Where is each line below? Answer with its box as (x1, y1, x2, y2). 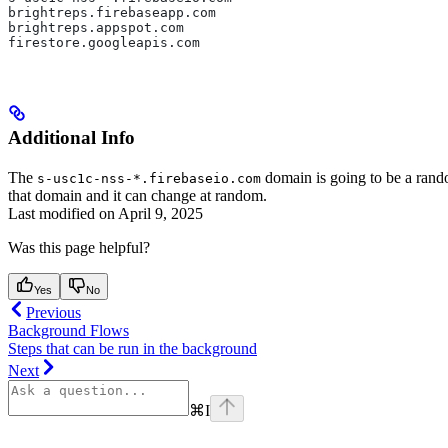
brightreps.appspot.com (8, 20, 200, 35)
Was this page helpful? (8, 238, 150, 256)
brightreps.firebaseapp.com (8, 5, 232, 20)
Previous (26, 303, 81, 321)
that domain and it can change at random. (8, 186, 267, 204)
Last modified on (8, 204, 115, 222)
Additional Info (8, 126, 135, 148)
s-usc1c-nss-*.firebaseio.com (37, 170, 261, 186)
